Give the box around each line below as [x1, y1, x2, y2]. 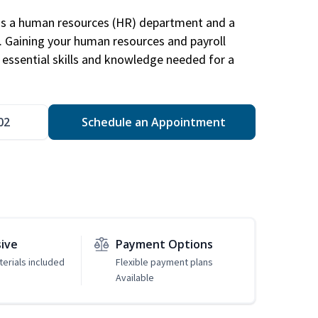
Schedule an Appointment [78, 114, 226, 131]
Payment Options [115, 236, 213, 253]
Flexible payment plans [115, 256, 213, 269]
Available [115, 271, 154, 285]
